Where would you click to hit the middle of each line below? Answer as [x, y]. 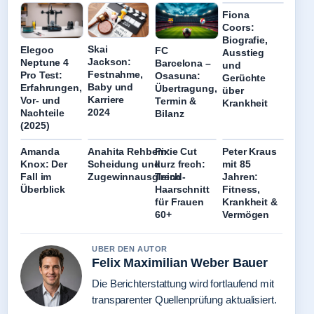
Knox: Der [44, 164]
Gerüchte [244, 78]
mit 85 [237, 164]
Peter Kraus [250, 152]
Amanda [40, 152]
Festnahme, [116, 75]
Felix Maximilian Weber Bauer [180, 263]
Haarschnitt [182, 190]
